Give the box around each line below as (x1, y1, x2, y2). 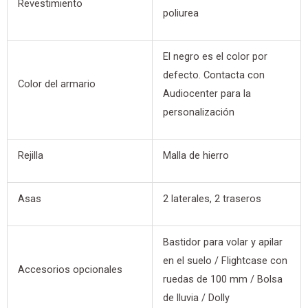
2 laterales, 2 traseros (162, 192, 261, 206)
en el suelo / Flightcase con (162, 254, 287, 267)
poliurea (162, 7, 199, 20)
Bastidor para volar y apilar (162, 236, 283, 249)
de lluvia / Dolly (162, 291, 230, 305)
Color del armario (17, 78, 96, 91)
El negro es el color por (162, 50, 267, 63)
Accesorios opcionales (17, 263, 122, 276)
